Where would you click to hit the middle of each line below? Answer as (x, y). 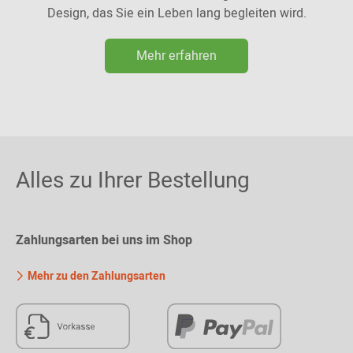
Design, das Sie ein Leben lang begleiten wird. (176, 14)
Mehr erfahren (176, 56)
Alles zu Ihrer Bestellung (133, 181)
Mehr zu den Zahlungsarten (95, 277)
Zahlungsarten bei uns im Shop (104, 241)
